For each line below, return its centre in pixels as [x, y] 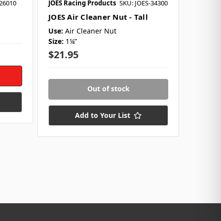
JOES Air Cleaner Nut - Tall [98, 17]
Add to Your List [103, 115]
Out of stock [108, 88]
